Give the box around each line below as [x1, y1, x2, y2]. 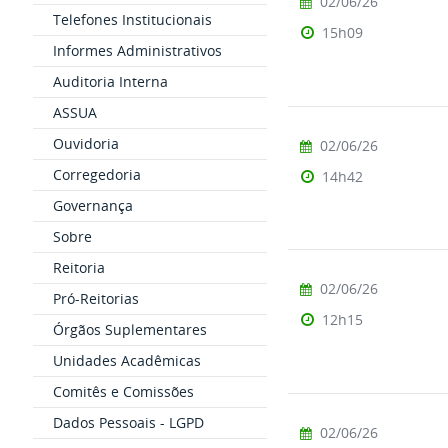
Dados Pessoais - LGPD [52, 413, 204, 432]
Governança [52, 196, 133, 215]
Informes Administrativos [52, 41, 222, 60]
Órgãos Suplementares [52, 320, 207, 339]
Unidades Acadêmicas [52, 351, 201, 370]
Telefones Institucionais [52, 10, 212, 29]
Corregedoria [52, 165, 141, 184]
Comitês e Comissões [52, 382, 194, 401]
